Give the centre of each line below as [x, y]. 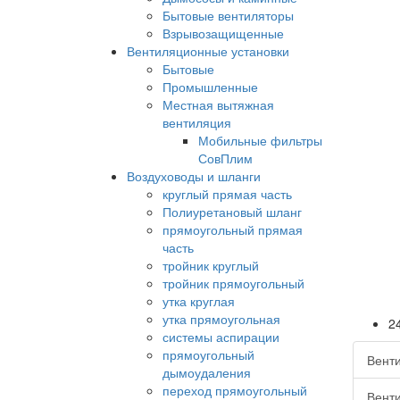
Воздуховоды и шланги [194, 176]
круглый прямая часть [227, 194]
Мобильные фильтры [260, 141]
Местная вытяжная [218, 105]
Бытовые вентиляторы [228, 16]
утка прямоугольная [221, 319]
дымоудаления [207, 373]
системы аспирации [221, 337]
